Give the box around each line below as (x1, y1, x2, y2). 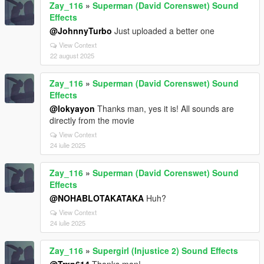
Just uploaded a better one (112, 25, 214, 37)
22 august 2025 (50, 51, 94, 60)
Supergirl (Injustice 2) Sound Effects (93, 245, 238, 256)
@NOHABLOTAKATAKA (49, 192, 144, 204)
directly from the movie (49, 114, 134, 126)
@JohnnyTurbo (49, 25, 112, 37)
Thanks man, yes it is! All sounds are (95, 103, 234, 114)
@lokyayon (49, 103, 95, 114)
